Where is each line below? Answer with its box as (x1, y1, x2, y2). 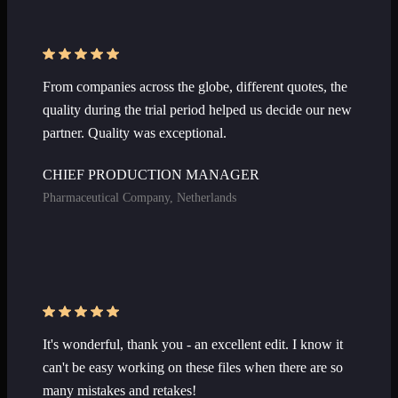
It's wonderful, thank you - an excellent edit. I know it (43, 337, 343, 353)
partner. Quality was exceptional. (43, 125, 227, 141)
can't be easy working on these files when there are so (43, 360, 343, 376)
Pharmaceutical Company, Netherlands (43, 191, 236, 205)
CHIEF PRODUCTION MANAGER (43, 167, 259, 183)
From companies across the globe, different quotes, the (43, 79, 347, 95)
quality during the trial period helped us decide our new (43, 102, 352, 118)
